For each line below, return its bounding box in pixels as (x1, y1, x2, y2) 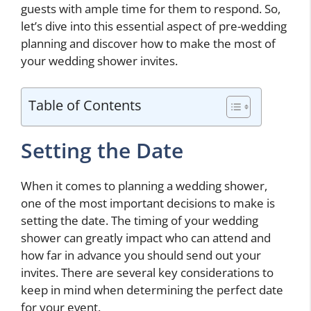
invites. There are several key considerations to (21, 264, 274, 280)
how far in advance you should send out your (21, 246, 261, 263)
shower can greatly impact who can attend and (21, 229, 271, 246)
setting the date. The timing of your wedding (21, 212, 258, 228)
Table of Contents (28, 94, 142, 115)
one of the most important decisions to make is (21, 194, 275, 211)
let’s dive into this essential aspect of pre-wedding (21, 18, 287, 35)
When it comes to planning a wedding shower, (21, 177, 267, 194)
